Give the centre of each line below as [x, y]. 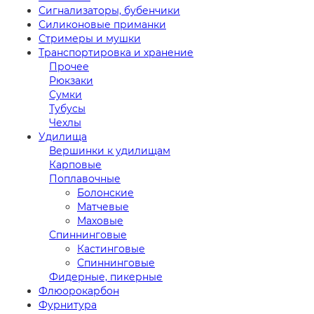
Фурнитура [68, 305]
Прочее [69, 66]
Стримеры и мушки [90, 38]
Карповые [75, 164]
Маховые [100, 220]
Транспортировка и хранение [116, 52]
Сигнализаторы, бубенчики [109, 10]
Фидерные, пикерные [106, 277]
